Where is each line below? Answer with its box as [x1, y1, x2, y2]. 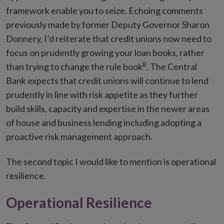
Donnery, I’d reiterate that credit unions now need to [6, 33, 211, 44]
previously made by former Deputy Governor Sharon [6, 19, 209, 30]
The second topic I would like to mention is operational [6, 156, 216, 167]
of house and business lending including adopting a [6, 117, 201, 128]
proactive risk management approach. [6, 131, 152, 142]
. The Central [146, 61, 197, 72]
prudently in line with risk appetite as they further [6, 89, 198, 100]
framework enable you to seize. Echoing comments [6, 5, 203, 16]
